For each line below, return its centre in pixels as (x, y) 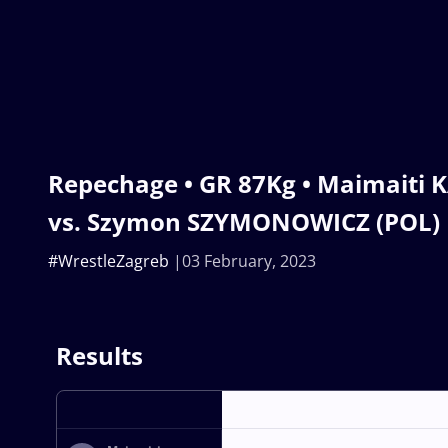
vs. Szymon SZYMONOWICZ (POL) (244, 221)
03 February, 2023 (249, 260)
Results (99, 355)
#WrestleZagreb (108, 260)
